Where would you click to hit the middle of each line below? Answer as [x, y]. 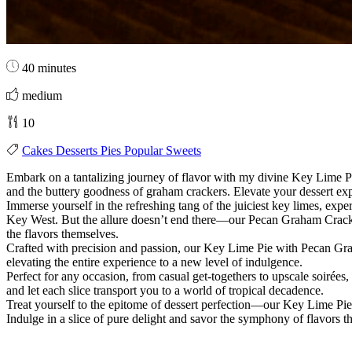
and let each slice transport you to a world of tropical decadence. [165, 290]
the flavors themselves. [62, 233]
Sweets [183, 150]
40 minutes [48, 68]
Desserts [78, 150]
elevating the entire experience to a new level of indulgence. [154, 262]
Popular [145, 150]
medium [40, 95]
